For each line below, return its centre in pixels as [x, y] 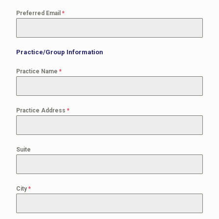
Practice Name [38, 71]
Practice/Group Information [60, 52]
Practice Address [42, 110]
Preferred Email [39, 13]
